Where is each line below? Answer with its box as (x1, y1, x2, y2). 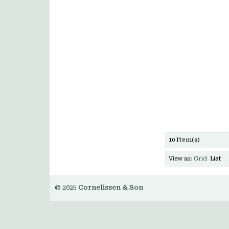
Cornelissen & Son (78, 184, 143, 191)
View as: (169, 155, 192, 162)
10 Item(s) (169, 136, 200, 143)
